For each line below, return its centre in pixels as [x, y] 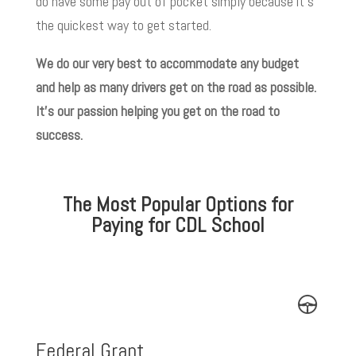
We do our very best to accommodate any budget [167, 64]
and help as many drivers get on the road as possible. [176, 87]
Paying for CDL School [178, 226]
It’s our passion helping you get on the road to [157, 111]
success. [60, 135]
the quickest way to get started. [123, 25]
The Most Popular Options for [178, 205]
